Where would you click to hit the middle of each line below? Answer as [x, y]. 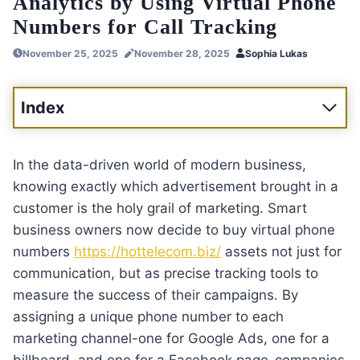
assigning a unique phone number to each [148, 316]
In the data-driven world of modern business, [160, 164]
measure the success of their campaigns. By [155, 295]
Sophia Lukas [277, 53]
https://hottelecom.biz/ [147, 251]
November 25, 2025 [70, 53]
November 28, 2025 [182, 53]
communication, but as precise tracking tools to [166, 273]
